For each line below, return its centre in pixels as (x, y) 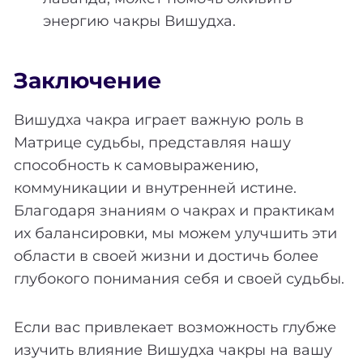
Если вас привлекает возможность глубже (175, 327)
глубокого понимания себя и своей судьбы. (179, 278)
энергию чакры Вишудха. (139, 21)
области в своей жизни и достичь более (166, 256)
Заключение (88, 81)
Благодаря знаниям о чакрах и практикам (174, 210)
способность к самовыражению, (136, 165)
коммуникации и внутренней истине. (155, 188)
